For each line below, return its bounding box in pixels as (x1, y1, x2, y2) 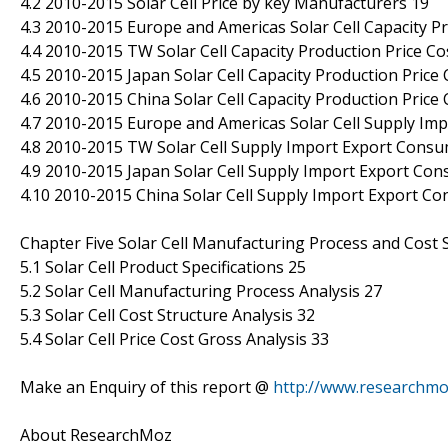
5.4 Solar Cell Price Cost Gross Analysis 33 (20, 327, 329, 350)
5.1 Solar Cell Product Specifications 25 (20, 255, 306, 278)
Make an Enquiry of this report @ (20, 375, 273, 398)
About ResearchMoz (20, 423, 172, 446)
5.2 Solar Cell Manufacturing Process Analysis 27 (20, 279, 382, 302)
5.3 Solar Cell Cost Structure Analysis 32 (20, 303, 315, 326)
